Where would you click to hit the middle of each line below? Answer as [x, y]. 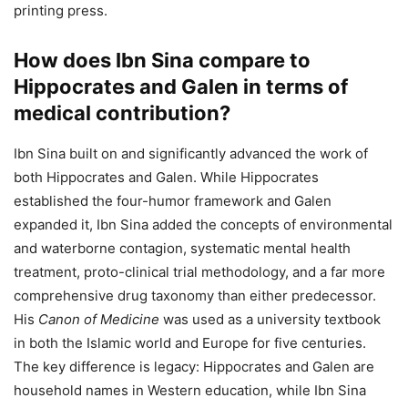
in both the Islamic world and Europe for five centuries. [190, 342]
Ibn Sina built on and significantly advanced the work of [191, 153]
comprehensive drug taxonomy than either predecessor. [195, 295]
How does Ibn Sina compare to [162, 60]
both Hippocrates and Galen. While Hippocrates [166, 177]
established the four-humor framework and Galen [173, 200]
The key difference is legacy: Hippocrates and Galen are [194, 366]
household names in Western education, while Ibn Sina [190, 390]
